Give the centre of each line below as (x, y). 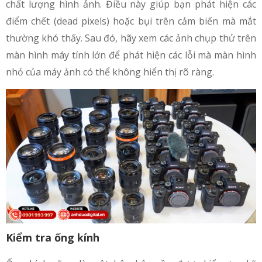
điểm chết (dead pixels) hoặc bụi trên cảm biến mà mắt (131, 21)
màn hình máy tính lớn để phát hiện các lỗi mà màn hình (131, 55)
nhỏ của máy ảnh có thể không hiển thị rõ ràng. (110, 72)
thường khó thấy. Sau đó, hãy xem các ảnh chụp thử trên (131, 38)
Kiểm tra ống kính (53, 238)
